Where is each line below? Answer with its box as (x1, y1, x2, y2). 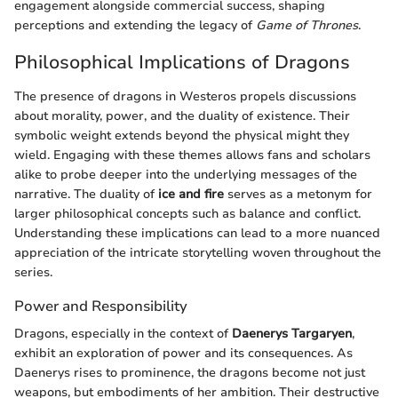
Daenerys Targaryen (232, 325, 352, 343)
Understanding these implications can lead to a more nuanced (14, 224, 380, 242)
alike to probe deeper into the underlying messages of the (14, 165, 357, 183)
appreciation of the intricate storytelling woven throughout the (14, 243, 381, 261)
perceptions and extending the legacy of (14, 17, 256, 35)
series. (14, 263, 52, 281)
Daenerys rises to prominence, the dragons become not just (14, 364, 365, 382)
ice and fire (158, 185, 224, 203)
